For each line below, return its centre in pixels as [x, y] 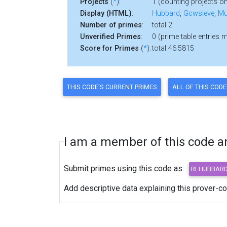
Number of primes [111, 25]
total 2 [162, 25]
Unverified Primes [110, 36]
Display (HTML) [106, 13]
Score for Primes [109, 48]
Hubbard [166, 13]
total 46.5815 [173, 48]
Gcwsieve [199, 13]
